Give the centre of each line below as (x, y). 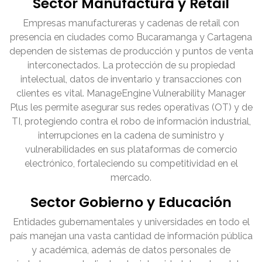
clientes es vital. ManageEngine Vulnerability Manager (131, 94)
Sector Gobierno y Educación (131, 202)
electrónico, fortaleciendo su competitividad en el (131, 164)
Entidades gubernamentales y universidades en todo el (131, 222)
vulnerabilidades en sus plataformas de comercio (131, 150)
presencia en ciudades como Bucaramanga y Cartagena (131, 37)
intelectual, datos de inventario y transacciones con (131, 80)
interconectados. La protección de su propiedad (131, 65)
